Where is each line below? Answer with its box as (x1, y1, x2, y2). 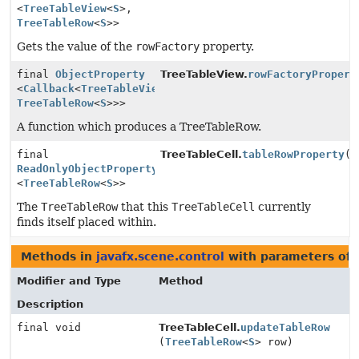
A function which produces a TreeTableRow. (17, 120, 261, 133)
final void (17, 321, 81, 333)
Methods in (21, 250, 96, 263)
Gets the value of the (17, 40, 135, 53)
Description (17, 298, 83, 310)
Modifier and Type (17, 275, 121, 287)
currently (255, 200, 311, 213)
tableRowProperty (242, 148, 345, 160)
